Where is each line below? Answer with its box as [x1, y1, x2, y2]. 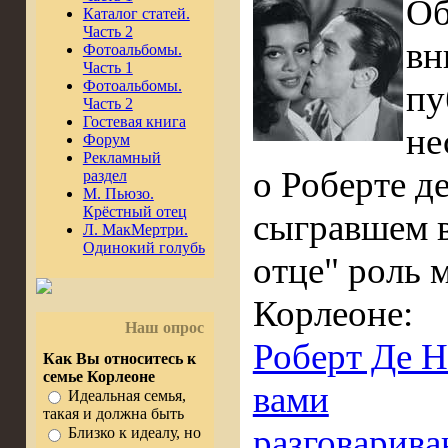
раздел [82, 167, 127, 184]
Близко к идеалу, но [67, 424, 201, 442]
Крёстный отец [82, 203, 187, 220]
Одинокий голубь [82, 239, 205, 256]
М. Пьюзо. [82, 185, 154, 202]
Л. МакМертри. [82, 221, 188, 238]
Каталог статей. [82, 5, 190, 22]
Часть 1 [82, 59, 133, 76]
